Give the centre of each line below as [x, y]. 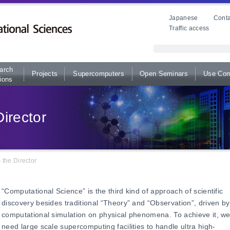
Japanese [184, 18]
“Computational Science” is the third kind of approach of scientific [112, 191]
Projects [45, 74]
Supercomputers [99, 74]
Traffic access [189, 28]
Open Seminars [164, 74]
